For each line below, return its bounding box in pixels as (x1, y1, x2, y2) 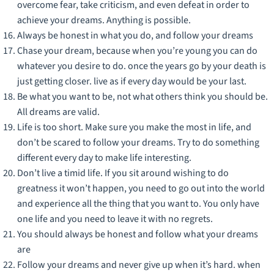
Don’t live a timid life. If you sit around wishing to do (17, 166, 229, 180)
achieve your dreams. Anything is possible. (17, 13, 191, 27)
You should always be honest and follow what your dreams (17, 227, 258, 241)
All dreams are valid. (17, 105, 100, 119)
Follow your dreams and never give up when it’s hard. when (17, 257, 261, 272)
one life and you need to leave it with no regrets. (17, 212, 213, 226)
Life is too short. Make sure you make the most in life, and (17, 120, 251, 134)
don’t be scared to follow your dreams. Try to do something (17, 135, 259, 149)
